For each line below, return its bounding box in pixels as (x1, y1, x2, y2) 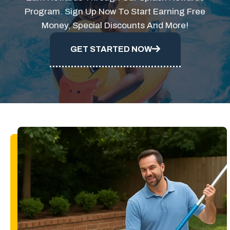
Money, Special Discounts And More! (42, 20, 188, 30)
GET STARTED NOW (70, 44, 152, 53)
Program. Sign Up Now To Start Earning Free (25, 6, 205, 16)
